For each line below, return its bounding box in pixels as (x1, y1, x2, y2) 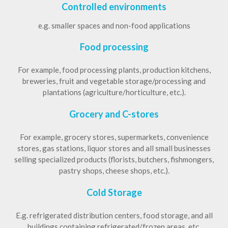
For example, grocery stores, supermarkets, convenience (19, 132, 209, 142)
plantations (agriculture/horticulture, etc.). (42, 88, 186, 97)
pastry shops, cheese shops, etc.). (59, 166, 169, 176)
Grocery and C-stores (69, 108, 159, 120)
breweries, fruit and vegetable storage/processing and (22, 76, 206, 86)
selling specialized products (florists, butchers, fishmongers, (14, 155, 214, 164)
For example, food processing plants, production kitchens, (17, 65, 211, 75)
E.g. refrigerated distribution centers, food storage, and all (15, 211, 213, 220)
